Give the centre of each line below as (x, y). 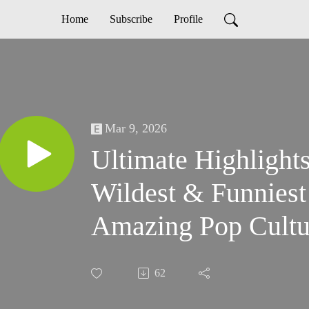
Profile (188, 19)
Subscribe (131, 19)
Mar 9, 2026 (136, 129)
